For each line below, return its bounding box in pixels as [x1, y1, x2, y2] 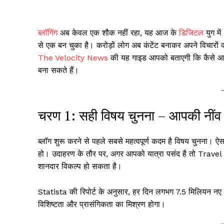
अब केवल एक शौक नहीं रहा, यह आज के [57, 28, 179, 38]
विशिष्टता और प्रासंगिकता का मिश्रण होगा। [38, 199, 165, 209]
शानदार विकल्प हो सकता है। [38, 161, 122, 171]
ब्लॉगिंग [38, 28, 57, 38]
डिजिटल [179, 28, 203, 38]
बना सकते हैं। [38, 65, 79, 75]
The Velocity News [38, 53, 108, 63]
